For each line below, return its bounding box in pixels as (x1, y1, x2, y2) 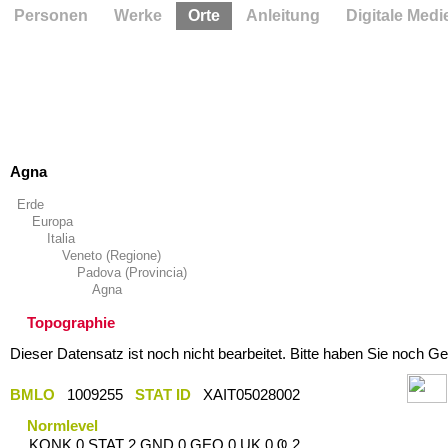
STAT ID (134, 385, 191, 403)
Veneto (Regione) (61, 248, 161, 263)
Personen (14, 7, 88, 24)
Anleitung (246, 7, 320, 24)
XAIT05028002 (194, 385, 312, 403)
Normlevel (27, 416, 98, 434)
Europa (31, 214, 73, 229)
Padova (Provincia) (76, 265, 187, 280)
